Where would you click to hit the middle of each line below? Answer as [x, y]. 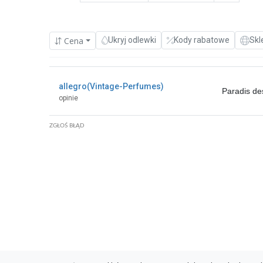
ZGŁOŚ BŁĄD [67, 126]
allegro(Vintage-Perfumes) [111, 86]
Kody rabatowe [201, 40]
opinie [68, 98]
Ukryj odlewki [132, 40]
